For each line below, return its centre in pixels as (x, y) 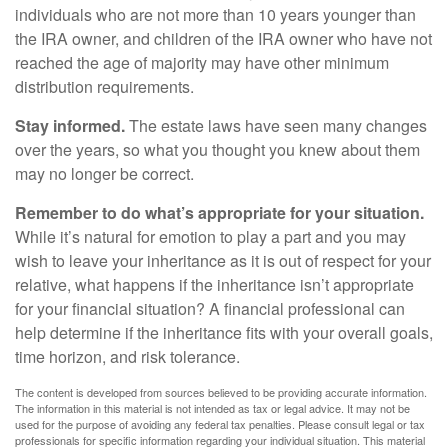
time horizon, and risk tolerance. (127, 356)
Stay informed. (70, 125)
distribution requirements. (104, 86)
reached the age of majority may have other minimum (202, 62)
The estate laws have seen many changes (276, 125)
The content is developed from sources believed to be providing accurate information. (221, 392)
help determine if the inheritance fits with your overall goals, (224, 332)
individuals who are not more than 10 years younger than (215, 14)
